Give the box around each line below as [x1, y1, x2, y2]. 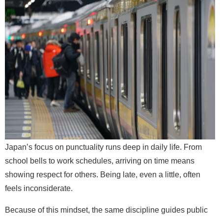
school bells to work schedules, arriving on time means [5, 156, 194, 165]
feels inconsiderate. [5, 184, 73, 192]
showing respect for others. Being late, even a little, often [5, 170, 200, 178]
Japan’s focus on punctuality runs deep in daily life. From [5, 142, 202, 151]
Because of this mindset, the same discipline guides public [5, 205, 208, 214]
